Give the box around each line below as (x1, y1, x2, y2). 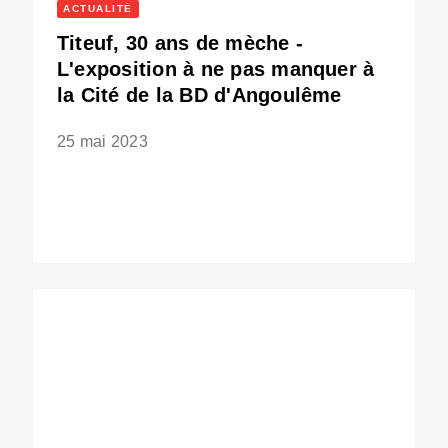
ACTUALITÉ (63, 3, 133, 15)
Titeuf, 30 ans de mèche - (57, 32, 303, 55)
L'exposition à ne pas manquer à (57, 58, 375, 81)
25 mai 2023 (57, 133, 148, 151)
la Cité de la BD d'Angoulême (57, 84, 342, 107)
